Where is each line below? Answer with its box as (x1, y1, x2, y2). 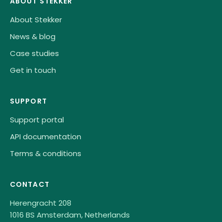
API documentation (10, 131, 81, 142)
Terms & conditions (10, 148, 81, 159)
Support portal (10, 114, 64, 125)
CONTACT (10, 179, 50, 189)
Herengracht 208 (10, 197, 71, 208)
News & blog (10, 31, 55, 42)
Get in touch (10, 64, 56, 75)
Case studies (10, 48, 59, 58)
